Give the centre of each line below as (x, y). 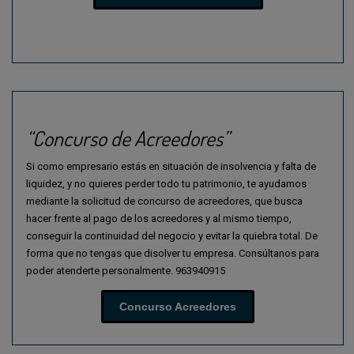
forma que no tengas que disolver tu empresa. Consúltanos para (173, 253)
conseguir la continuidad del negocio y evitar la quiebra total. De (172, 235)
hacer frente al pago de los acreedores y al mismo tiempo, (159, 218)
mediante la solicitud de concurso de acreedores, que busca (164, 201)
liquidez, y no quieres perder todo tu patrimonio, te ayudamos (166, 183)
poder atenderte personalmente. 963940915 (126, 270)
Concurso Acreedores (178, 306)
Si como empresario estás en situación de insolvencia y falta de (171, 166)
